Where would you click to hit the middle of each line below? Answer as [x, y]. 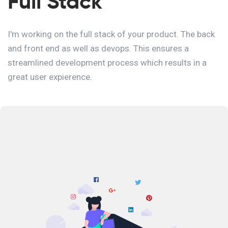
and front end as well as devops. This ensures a [98, 49]
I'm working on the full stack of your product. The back [111, 34]
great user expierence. [50, 77]
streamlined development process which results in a [107, 63]
